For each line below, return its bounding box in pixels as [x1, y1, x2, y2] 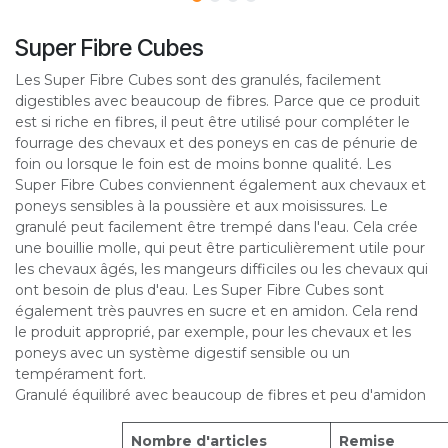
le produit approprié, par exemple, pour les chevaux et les [15, 323, 411, 342]
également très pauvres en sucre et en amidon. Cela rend [15, 302, 418, 321]
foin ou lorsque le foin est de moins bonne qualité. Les [15, 155, 391, 174]
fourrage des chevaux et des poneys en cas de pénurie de [15, 134, 418, 153]
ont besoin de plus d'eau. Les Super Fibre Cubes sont [15, 281, 384, 300]
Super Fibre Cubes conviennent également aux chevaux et [15, 176, 426, 195]
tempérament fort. [15, 365, 146, 384]
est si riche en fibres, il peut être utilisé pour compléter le [15, 113, 410, 132]
